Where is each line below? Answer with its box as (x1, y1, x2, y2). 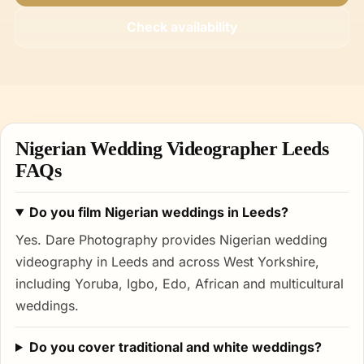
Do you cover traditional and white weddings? (28, 339, 322, 355)
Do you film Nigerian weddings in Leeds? (28, 204, 288, 220)
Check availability (126, 19, 238, 35)
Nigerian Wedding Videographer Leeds (15, 138, 329, 159)
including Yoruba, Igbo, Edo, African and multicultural (15, 275, 344, 292)
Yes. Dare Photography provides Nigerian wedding (15, 232, 327, 248)
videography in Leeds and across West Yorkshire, (15, 253, 319, 270)
